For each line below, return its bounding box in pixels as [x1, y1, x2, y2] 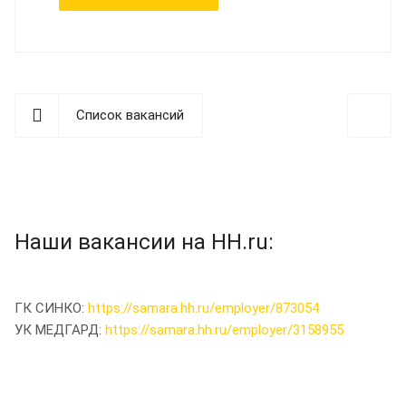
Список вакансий [76, 106, 184, 123]
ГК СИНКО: [14, 299, 88, 316]
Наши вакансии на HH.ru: [14, 228, 274, 255]
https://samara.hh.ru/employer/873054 [88, 299, 319, 316]
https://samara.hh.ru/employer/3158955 [105, 321, 343, 338]
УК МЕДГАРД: [14, 321, 105, 338]
